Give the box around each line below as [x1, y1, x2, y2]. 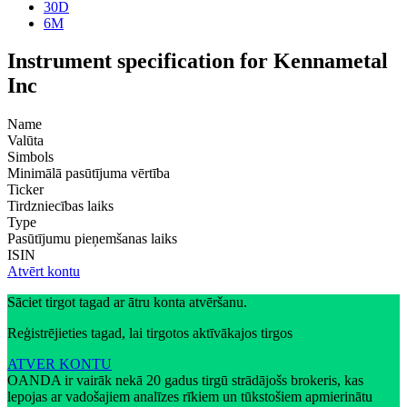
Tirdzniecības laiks [7, 198, 114, 214]
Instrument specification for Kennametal [7, 49, 388, 74]
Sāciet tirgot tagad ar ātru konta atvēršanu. [7, 294, 247, 311]
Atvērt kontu [7, 263, 80, 280]
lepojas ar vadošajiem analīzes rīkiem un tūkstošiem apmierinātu [7, 389, 372, 405]
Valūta [7, 133, 44, 149]
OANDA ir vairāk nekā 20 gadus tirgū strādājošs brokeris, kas [7, 372, 363, 389]
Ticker [7, 182, 44, 198]
